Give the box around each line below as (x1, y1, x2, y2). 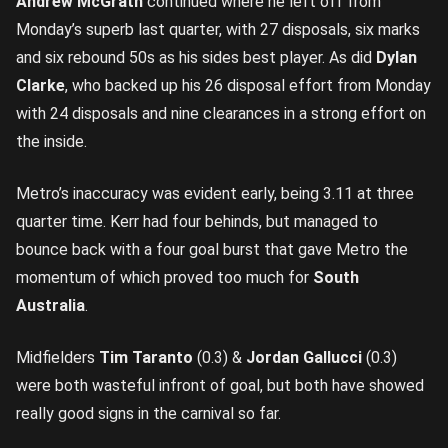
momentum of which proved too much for (16, 268, 313, 287)
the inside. (16, 132, 87, 151)
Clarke (16, 76, 65, 95)
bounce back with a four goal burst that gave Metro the (16, 240, 408, 259)
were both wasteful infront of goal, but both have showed (16, 376, 424, 395)
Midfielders (16, 348, 99, 367)
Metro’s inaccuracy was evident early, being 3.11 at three (16, 184, 414, 203)
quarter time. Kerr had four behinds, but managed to (16, 212, 378, 231)
